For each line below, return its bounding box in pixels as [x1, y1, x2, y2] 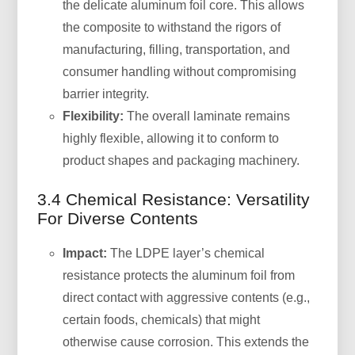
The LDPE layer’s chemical [107, 246, 265, 260]
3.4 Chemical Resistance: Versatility [37, 189, 311, 208]
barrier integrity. [63, 86, 150, 101]
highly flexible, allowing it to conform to [63, 131, 280, 145]
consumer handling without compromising [63, 64, 297, 78]
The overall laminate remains [124, 109, 291, 123]
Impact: [63, 246, 108, 260]
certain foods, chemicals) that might [63, 312, 261, 326]
